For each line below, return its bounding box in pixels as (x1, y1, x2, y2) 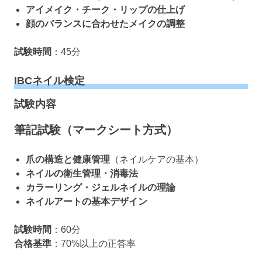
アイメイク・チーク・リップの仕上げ (26, 4, 185, 15)
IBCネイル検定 (14, 74, 85, 87)
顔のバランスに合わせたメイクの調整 (26, 18, 185, 29)
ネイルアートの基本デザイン (26, 196, 147, 207)
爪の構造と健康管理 (26, 154, 110, 165)
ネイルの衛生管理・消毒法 (26, 168, 138, 179)
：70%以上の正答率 (51, 239, 136, 249)
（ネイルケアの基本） (110, 154, 204, 165)
